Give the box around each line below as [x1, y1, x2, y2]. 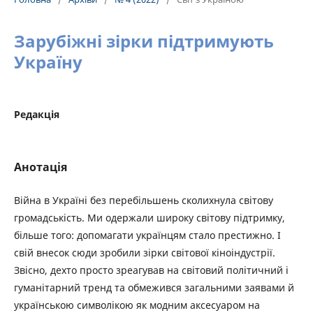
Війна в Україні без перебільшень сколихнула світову [14, 194, 273, 207]
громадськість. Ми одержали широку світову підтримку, [14, 211, 285, 224]
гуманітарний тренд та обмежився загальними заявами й [14, 281, 294, 294]
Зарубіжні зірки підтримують [14, 29, 274, 52]
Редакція [14, 108, 59, 121]
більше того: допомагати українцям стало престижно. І [14, 228, 281, 242]
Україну [14, 50, 82, 73]
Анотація [14, 159, 67, 175]
